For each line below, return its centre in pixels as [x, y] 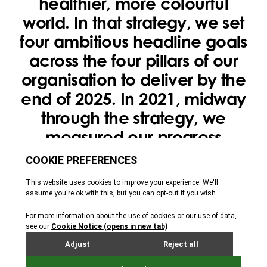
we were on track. [133, 175]
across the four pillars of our [133, 60]
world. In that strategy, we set [133, 22]
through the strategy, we [133, 117]
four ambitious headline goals [133, 41]
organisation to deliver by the [133, 79]
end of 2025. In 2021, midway [133, 98]
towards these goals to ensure [133, 156]
